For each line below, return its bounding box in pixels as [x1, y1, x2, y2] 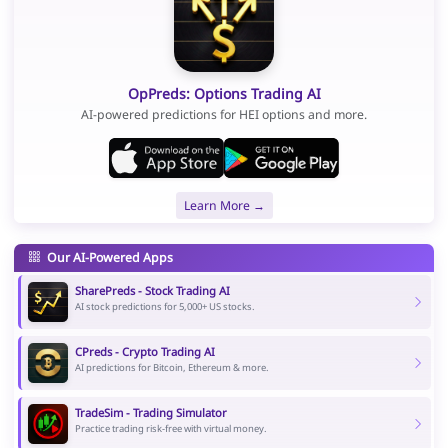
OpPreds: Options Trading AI [127, 83, 321, 103]
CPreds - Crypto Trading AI [74, 344, 215, 360]
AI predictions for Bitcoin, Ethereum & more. [74, 361, 269, 375]
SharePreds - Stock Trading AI [74, 283, 230, 299]
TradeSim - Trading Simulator [74, 405, 227, 421]
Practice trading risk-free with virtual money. [74, 422, 267, 436]
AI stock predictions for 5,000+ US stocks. [74, 300, 255, 314]
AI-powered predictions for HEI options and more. [81, 106, 367, 124]
